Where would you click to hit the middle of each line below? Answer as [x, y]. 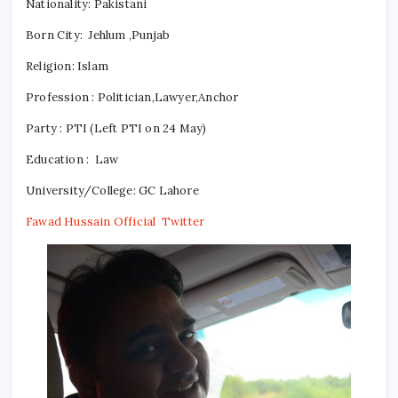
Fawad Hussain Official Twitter [117, 221]
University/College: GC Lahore [112, 190]
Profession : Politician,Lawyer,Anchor [132, 97]
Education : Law [72, 159]
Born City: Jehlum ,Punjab [98, 35]
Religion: [50, 66]
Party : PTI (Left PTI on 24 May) [116, 128]
